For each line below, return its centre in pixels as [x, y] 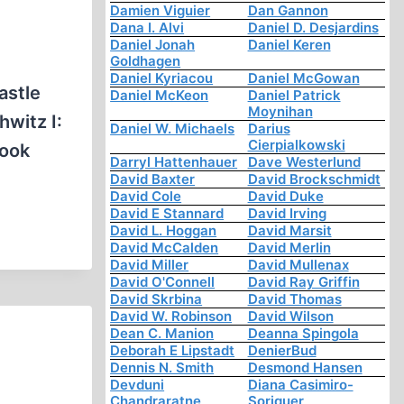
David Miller [150, 265]
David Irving [287, 214]
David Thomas [294, 299]
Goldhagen [146, 61]
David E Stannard [167, 214]
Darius [269, 129]
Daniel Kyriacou [162, 78]
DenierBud [282, 351]
